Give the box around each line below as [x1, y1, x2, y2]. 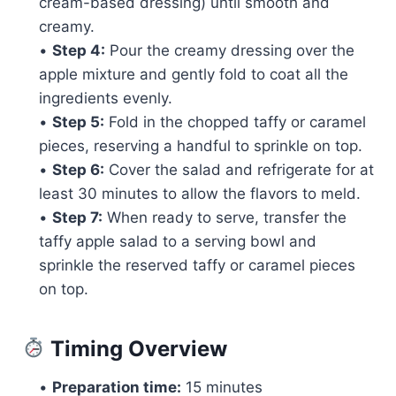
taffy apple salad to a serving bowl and [39, 232, 316, 250]
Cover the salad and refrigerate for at [104, 160, 374, 179]
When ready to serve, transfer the [103, 208, 346, 226]
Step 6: [52, 160, 104, 179]
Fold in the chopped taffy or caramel [104, 112, 366, 131]
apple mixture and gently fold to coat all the [39, 65, 348, 83]
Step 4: [52, 41, 105, 59]
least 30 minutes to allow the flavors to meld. [39, 184, 361, 202]
